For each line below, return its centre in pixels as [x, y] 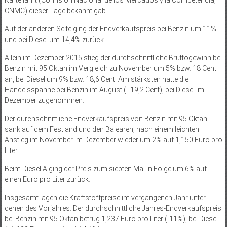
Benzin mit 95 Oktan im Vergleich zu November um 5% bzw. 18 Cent [110, 68]
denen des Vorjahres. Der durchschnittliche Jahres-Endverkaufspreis [113, 208]
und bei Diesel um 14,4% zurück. [55, 39]
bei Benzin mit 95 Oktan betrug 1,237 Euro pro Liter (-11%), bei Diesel [111, 219]
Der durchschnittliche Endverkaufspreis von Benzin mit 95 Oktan [106, 118]
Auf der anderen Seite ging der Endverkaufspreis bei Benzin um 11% [110, 29]
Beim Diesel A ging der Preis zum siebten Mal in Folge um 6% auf [105, 168]
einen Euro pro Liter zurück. [48, 179]
